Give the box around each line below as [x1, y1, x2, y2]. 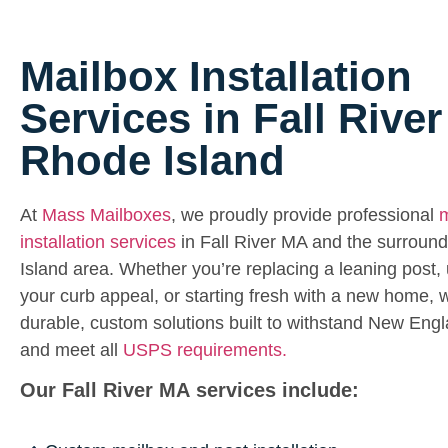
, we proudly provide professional [171, 205, 439, 225]
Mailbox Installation [20, 53, 412, 100]
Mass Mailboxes [42, 205, 171, 225]
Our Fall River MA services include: [20, 379, 359, 402]
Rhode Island [20, 137, 285, 184]
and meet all [20, 340, 123, 360]
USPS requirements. [123, 340, 287, 360]
